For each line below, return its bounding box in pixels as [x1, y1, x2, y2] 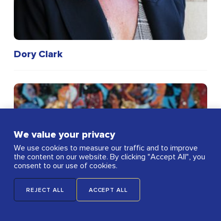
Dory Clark [14, 49, 63, 59]
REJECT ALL [26, 187, 64, 193]
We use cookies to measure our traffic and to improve [14, 144, 198, 152]
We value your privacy [14, 130, 115, 140]
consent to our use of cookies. [14, 162, 117, 170]
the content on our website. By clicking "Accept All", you [14, 153, 205, 161]
